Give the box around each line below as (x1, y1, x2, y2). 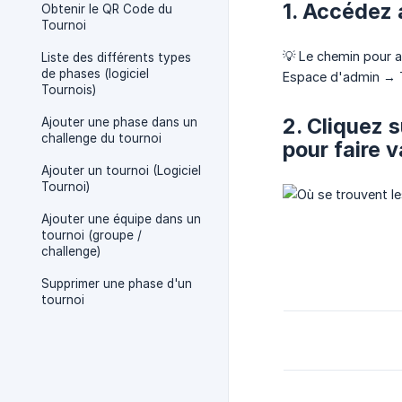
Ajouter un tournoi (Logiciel (41, 163, 201, 178)
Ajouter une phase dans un (41, 115, 197, 129)
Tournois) (41, 83, 96, 97)
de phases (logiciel (41, 66, 149, 81)
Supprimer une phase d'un (41, 276, 192, 291)
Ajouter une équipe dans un (41, 212, 201, 226)
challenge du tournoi (41, 131, 162, 145)
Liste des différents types (41, 50, 191, 65)
